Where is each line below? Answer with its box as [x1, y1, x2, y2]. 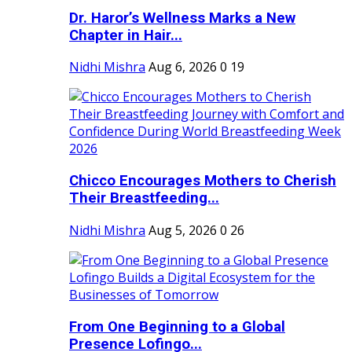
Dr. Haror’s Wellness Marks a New [69, 9, 295, 27]
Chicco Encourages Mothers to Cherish [69, 172, 336, 190]
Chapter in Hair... [69, 26, 182, 44]
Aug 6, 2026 [148, 58, 217, 76]
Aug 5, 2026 [148, 221, 217, 239]
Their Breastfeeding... [69, 189, 219, 207]
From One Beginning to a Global [69, 317, 285, 335]
